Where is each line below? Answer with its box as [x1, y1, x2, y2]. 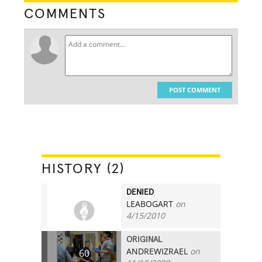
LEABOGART [126, 198, 174, 209]
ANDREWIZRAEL [126, 245, 188, 257]
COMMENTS [24, 6, 106, 21]
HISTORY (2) [42, 161, 125, 176]
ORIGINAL [126, 235, 163, 244]
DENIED [126, 188, 154, 196]
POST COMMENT [168, 85, 220, 94]
